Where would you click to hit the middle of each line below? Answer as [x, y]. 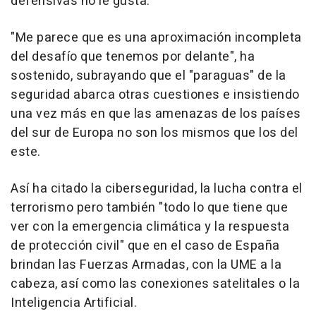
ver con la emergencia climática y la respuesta [150, 226]
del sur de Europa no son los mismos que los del [154, 133]
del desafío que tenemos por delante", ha [133, 56]
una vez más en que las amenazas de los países [156, 114]
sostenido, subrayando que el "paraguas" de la [148, 75]
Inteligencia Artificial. [74, 303]
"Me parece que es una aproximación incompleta [156, 37]
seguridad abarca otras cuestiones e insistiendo [155, 95]
